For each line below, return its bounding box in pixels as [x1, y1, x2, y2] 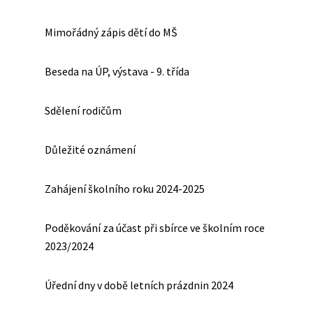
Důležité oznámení [45, 143, 136, 156]
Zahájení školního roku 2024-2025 [45, 182, 205, 196]
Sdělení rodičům [45, 103, 122, 117]
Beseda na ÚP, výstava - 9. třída [45, 64, 189, 78]
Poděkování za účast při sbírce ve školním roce [45, 221, 265, 235]
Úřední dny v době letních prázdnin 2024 [45, 278, 233, 292]
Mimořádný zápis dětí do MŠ [45, 25, 177, 39]
